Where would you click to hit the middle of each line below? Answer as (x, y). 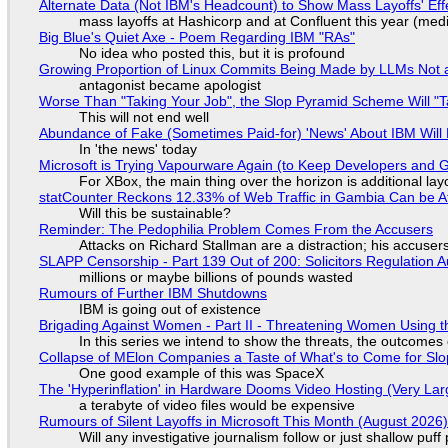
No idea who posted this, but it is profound (211, 53)
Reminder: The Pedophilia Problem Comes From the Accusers (235, 229)
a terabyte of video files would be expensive (216, 405)
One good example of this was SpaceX (201, 373)
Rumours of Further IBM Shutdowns (152, 293)
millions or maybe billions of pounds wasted (215, 277)
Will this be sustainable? (154, 213)
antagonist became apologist (169, 85)
